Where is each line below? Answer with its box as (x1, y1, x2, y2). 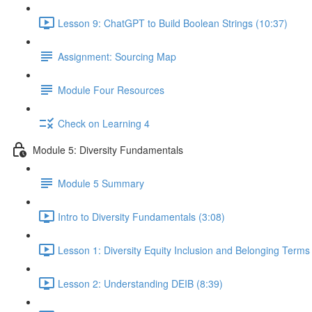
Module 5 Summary (58, 175, 144, 190)
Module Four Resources (58, 82, 164, 97)
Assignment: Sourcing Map (58, 49, 176, 63)
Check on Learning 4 (58, 116, 150, 130)
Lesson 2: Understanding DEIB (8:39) (58, 276, 223, 290)
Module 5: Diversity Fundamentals (33, 142, 183, 157)
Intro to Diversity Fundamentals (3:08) (58, 209, 225, 224)
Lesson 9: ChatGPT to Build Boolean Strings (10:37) (58, 15, 288, 30)
